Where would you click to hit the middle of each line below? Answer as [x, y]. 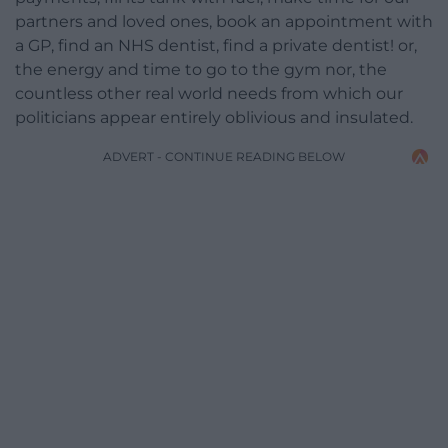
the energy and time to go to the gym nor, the [201, 70]
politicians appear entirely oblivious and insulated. [214, 118]
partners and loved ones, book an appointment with [224, 22]
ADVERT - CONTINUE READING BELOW [224, 157]
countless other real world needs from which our [209, 94]
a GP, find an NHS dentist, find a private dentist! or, [216, 46]
